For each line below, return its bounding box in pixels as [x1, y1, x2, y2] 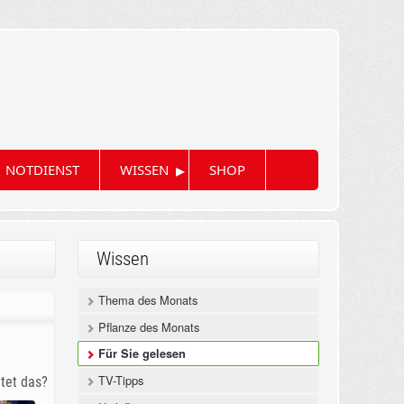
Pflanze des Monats [94, 318, 199, 336]
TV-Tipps [94, 372, 143, 390]
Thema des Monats [94, 291, 197, 309]
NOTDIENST [5, 161, 79, 179]
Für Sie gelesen [94, 345, 186, 363]
